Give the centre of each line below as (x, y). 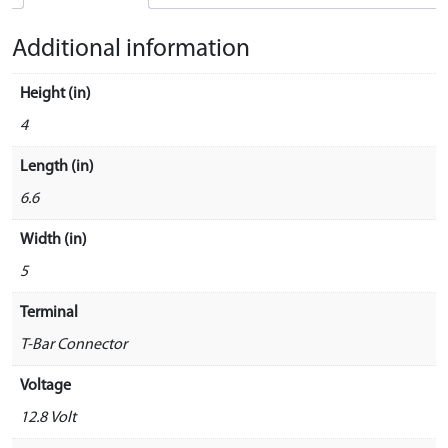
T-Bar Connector (73, 344)
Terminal (49, 312)
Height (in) (55, 93)
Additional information (131, 49)
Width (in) (53, 239)
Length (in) (57, 166)
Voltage (45, 385)
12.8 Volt (48, 417)
